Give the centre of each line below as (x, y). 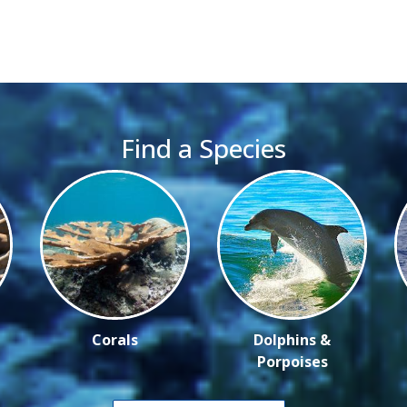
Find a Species (203, 148)
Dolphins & (292, 339)
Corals (115, 339)
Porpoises (292, 361)
